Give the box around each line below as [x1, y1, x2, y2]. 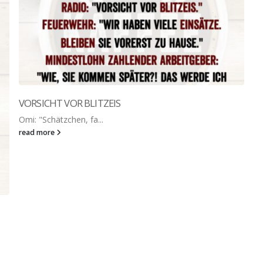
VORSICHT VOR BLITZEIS [19, 96, 121, 110]
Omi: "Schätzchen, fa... [19, 114, 103, 126]
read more [19, 127, 56, 138]
